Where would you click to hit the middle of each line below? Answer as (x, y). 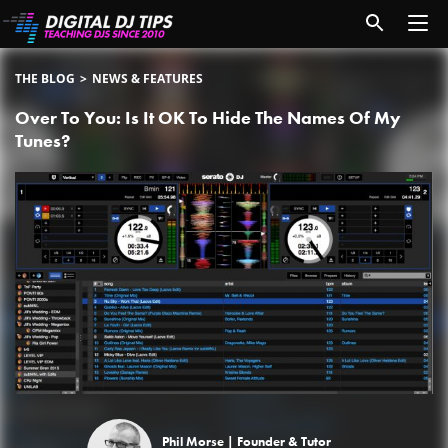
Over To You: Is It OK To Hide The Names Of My (208, 117)
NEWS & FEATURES (147, 78)
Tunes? (42, 140)
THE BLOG (45, 78)
